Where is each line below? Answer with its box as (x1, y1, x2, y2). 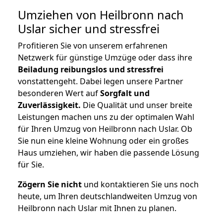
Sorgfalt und (100, 88, 150, 99)
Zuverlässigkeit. (18, 100, 81, 111)
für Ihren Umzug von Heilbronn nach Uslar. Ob (18, 123, 192, 135)
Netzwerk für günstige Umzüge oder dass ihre (18, 52, 192, 63)
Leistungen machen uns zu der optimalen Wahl (18, 111, 194, 123)
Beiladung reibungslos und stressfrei (18, 64, 164, 75)
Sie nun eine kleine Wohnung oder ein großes (18, 135, 189, 147)
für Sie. (18, 159, 44, 170)
